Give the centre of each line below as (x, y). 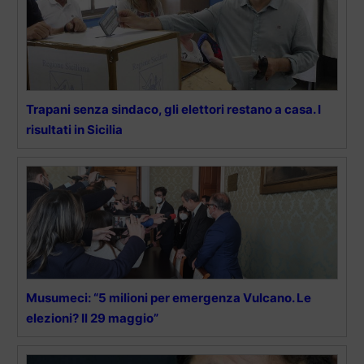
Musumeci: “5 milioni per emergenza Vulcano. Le (169, 298)
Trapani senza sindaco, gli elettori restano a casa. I (173, 110)
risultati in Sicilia (74, 130)
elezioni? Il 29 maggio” (92, 318)
